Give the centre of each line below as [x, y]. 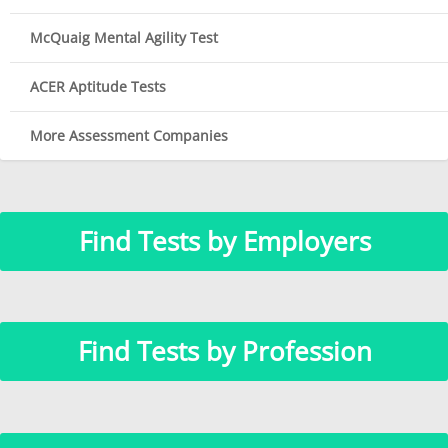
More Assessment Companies [129, 136]
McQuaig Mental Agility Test [124, 38]
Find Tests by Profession [224, 351]
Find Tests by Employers [224, 240]
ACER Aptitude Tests [98, 87]
